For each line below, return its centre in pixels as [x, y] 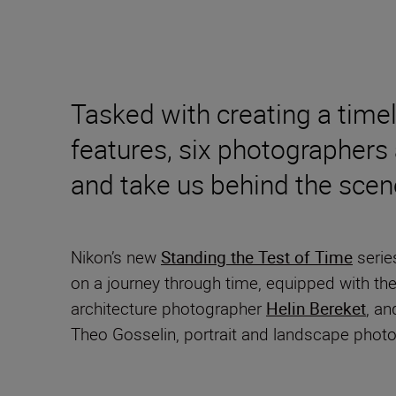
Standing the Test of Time [257, 258]
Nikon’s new [116, 258]
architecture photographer [168, 309]
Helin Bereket [316, 309]
